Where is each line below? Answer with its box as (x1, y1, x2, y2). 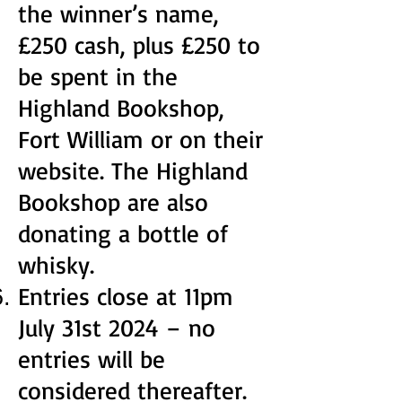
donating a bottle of (18, 218, 228, 249)
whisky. (18, 249, 94, 280)
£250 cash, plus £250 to (18, 30, 260, 60)
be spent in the (18, 61, 178, 92)
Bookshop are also (18, 187, 208, 217)
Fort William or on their (18, 124, 263, 154)
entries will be (18, 344, 165, 374)
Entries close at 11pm (18, 281, 233, 311)
